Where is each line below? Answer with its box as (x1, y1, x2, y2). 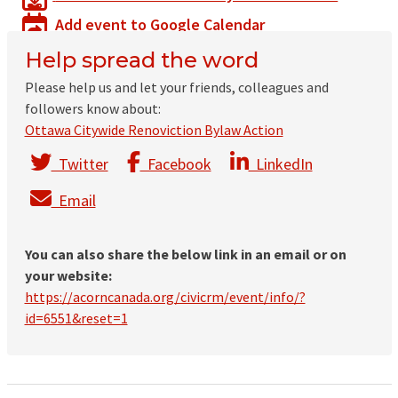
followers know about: (24, 99, 161, 117)
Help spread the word (24, 46, 259, 73)
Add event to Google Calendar (55, 13, 266, 35)
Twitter (51, 153, 108, 174)
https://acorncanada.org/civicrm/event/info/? (24, 287, 306, 306)
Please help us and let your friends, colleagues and (24, 77, 329, 96)
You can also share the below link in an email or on (24, 244, 346, 263)
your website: (24, 266, 112, 284)
